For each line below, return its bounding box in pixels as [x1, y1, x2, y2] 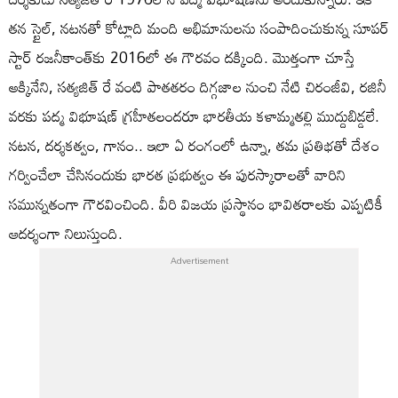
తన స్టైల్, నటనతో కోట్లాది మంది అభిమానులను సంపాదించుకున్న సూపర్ [9, 12, 389, 43]
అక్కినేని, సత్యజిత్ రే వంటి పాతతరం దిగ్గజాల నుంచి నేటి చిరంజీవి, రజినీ [9, 71, 386, 101]
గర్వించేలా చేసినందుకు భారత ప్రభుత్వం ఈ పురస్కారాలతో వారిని [9, 159, 346, 189]
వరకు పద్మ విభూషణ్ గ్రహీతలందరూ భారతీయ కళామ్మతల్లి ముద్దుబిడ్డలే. [9, 100, 379, 131]
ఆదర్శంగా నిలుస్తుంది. [9, 218, 123, 248]
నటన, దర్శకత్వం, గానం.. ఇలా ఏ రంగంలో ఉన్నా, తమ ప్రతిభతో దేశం [9, 130, 379, 160]
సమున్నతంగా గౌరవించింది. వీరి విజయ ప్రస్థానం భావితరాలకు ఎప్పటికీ [9, 188, 383, 219]
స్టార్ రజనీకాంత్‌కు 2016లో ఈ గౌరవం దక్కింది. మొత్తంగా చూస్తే [9, 42, 354, 72]
